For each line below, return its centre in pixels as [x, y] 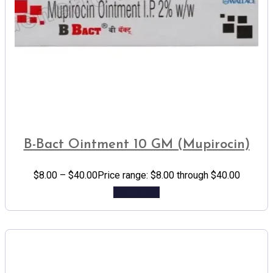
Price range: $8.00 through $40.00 [168, 175]
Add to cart [136, 192]
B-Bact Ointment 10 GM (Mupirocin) [136, 145]
